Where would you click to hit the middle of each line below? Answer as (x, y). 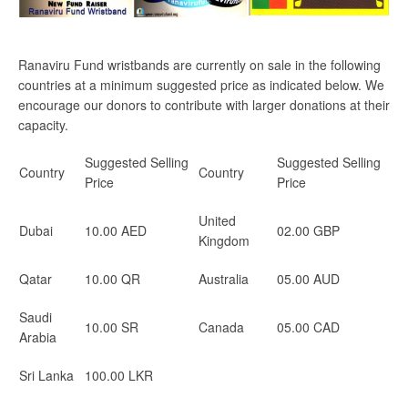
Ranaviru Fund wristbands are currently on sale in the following (199, 65)
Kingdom (224, 240)
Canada (221, 327)
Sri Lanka (46, 375)
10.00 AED (116, 230)
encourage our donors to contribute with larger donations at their (204, 105)
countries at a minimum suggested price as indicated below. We (201, 85)
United (217, 220)
